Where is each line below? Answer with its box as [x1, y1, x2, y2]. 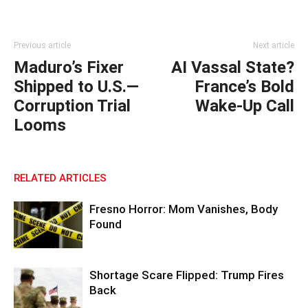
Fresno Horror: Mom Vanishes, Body [89, 201, 278, 216]
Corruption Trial [14, 96, 131, 115]
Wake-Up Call [195, 96, 294, 115]
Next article [253, 40, 294, 50]
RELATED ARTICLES [14, 171, 107, 184]
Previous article [14, 40, 71, 50]
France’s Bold [195, 76, 294, 96]
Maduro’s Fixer [14, 57, 124, 77]
